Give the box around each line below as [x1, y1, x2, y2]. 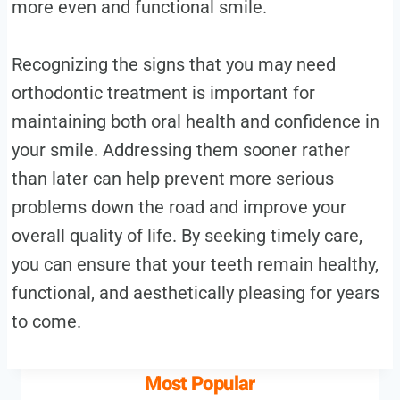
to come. [11, 310, 81, 332]
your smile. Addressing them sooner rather [11, 138, 350, 161]
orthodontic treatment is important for [11, 81, 315, 104]
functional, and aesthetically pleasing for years [11, 281, 379, 304]
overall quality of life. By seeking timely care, [11, 224, 362, 246]
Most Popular [145, 369, 255, 398]
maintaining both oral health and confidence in [11, 110, 379, 132]
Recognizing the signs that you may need [11, 53, 336, 75]
